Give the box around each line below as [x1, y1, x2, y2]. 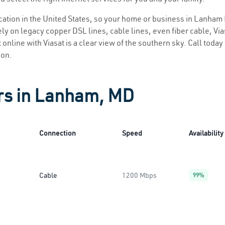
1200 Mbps [122, 171, 157, 180]
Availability [189, 129, 223, 138]
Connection [39, 129, 76, 138]
